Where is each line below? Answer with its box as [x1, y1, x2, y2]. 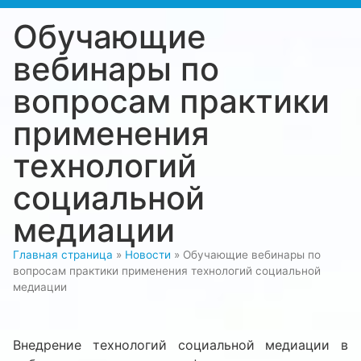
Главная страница [13, 248, 113, 262]
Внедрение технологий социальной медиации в [13, 337, 348, 354]
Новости [125, 248, 171, 262]
